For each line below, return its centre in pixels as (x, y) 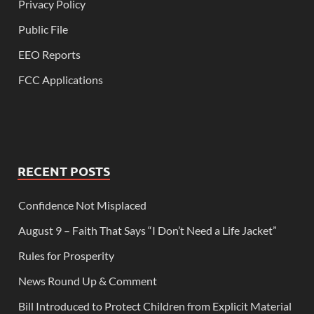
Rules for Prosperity (66, 256)
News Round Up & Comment (88, 281)
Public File (43, 29)
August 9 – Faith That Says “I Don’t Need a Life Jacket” (148, 231)
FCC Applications (61, 80)
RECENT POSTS (64, 171)
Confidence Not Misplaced (82, 205)
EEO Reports (49, 55)
